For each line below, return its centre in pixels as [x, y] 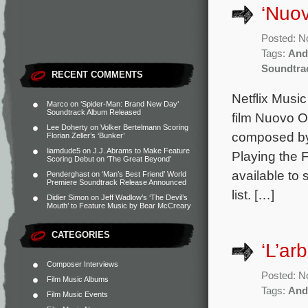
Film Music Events [77, 294]
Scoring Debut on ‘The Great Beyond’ [109, 159]
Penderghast [68, 174]
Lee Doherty [67, 127]
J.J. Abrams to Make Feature [141, 151]
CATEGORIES [81, 235]
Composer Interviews [82, 264]
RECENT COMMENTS [97, 75]
